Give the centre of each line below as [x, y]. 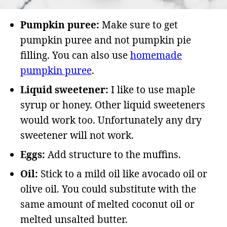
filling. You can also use [75, 55]
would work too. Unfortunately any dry [111, 120]
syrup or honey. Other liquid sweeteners [113, 105]
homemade [156, 55]
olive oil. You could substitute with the [108, 189]
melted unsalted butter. [74, 219]
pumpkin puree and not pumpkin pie [106, 40]
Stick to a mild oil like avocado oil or [123, 174]
